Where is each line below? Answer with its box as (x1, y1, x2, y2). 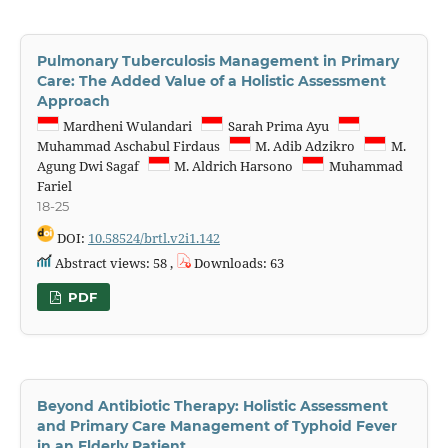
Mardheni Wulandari (60, 116, 202, 135)
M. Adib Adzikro (252, 136, 365, 155)
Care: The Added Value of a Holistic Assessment (36, 71, 386, 90)
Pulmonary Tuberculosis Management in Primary (36, 51, 399, 70)
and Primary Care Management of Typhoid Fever (36, 416, 397, 435)
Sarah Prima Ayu (224, 116, 338, 135)
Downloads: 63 (190, 253, 284, 272)
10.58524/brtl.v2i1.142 (87, 228, 220, 247)
